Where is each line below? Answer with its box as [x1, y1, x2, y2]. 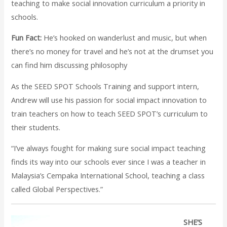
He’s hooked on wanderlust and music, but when [42, 32, 207, 43]
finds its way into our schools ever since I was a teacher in [11, 157, 206, 167]
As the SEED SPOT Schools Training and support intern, [11, 81, 200, 91]
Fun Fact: [11, 32, 42, 43]
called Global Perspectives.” [11, 184, 103, 195]
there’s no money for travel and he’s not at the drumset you [11, 46, 214, 57]
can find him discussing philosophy [11, 60, 130, 70]
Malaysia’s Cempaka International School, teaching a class [11, 170, 205, 181]
